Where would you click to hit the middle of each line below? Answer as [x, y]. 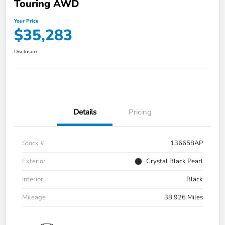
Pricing [140, 112]
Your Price [26, 21]
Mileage [34, 197]
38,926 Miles [184, 197]
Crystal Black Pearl [175, 161]
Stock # [33, 143]
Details [85, 112]
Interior [33, 179]
